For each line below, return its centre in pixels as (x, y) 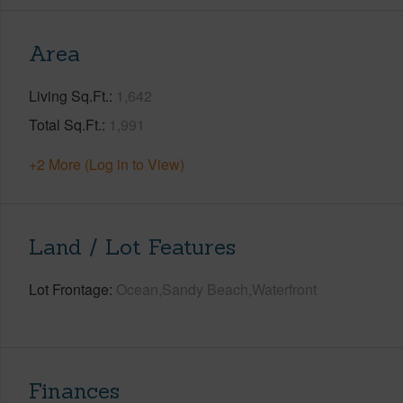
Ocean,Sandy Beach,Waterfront (216, 289)
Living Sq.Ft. (69, 95)
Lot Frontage (69, 289)
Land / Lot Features (132, 246)
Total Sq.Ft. (65, 124)
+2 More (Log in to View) (107, 164)
